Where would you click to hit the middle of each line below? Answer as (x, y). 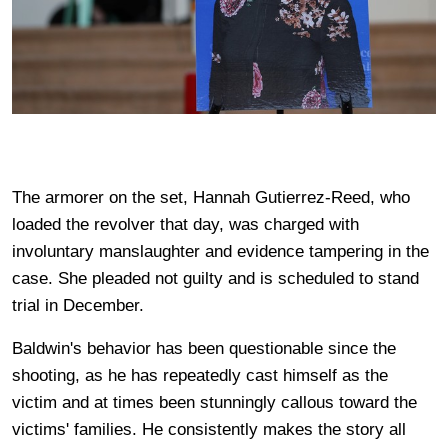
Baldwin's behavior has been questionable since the (204, 348)
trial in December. (78, 305)
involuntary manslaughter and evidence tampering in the (220, 251)
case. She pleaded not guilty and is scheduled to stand (215, 278)
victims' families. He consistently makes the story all (209, 429)
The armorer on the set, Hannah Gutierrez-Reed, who (211, 197)
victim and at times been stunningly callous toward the (214, 402)
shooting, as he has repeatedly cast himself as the (200, 375)
